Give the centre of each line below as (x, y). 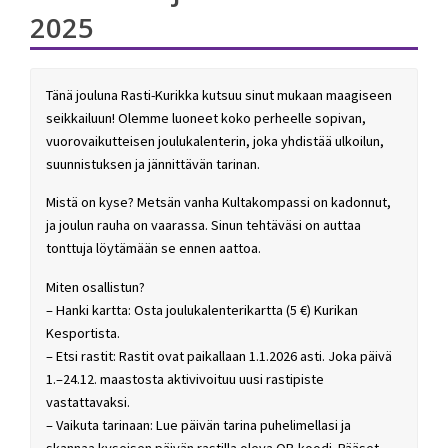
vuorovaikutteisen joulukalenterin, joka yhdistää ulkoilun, (215, 140)
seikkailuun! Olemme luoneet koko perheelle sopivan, (206, 117)
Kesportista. (83, 333)
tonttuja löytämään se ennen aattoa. (153, 248)
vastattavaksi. (88, 402)
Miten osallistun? (95, 287)
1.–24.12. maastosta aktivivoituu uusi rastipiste (185, 379)
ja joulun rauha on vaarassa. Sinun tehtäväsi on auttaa (203, 225)
